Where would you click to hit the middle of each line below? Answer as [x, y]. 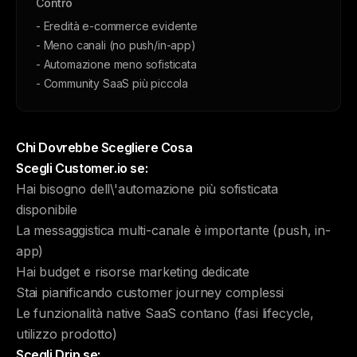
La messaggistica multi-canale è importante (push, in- [173, 230]
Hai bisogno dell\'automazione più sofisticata [147, 189]
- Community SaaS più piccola [112, 83]
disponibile [47, 210]
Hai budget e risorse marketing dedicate [133, 272]
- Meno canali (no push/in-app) [116, 45]
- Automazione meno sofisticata [116, 64]
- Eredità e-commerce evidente [117, 26]
